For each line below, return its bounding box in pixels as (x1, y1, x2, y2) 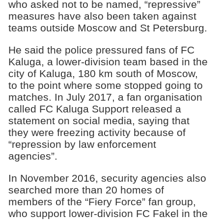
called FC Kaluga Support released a (8, 103, 181, 114)
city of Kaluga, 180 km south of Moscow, (8, 67, 198, 79)
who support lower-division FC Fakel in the (8, 207, 208, 219)
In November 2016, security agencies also (8, 172, 206, 184)
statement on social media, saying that (8, 114, 190, 126)
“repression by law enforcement (8, 138, 156, 150)
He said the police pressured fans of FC (8, 44, 194, 55)
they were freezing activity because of (8, 126, 186, 138)
